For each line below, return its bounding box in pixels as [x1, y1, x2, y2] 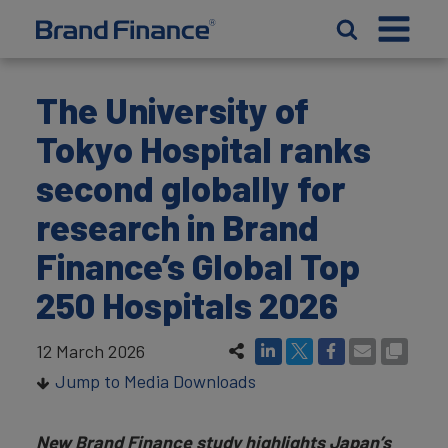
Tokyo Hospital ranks [36, 127, 371, 170]
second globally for [36, 166, 346, 209]
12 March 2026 [36, 339, 145, 362]
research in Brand [36, 205, 319, 248]
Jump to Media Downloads [54, 370, 256, 392]
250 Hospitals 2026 [36, 283, 338, 326]
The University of [36, 88, 309, 131]
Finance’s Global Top [36, 244, 360, 287]
